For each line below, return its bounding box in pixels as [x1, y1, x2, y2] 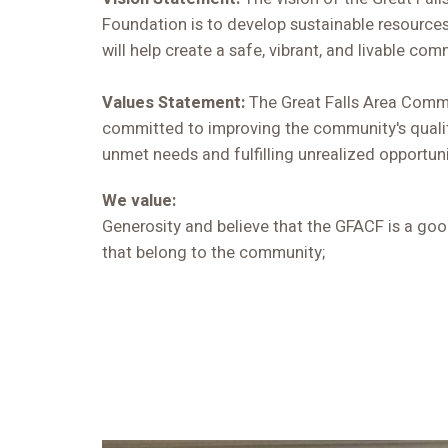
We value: [102, 189, 176, 214]
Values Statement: [102, 90, 249, 115]
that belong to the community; [102, 241, 325, 266]
